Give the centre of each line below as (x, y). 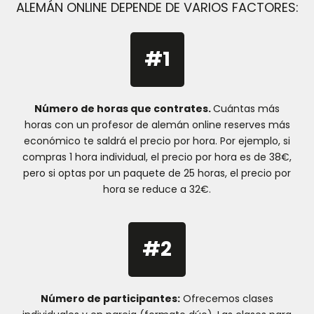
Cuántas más (246, 109)
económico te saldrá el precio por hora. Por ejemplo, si (157, 141)
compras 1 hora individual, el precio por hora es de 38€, (157, 157)
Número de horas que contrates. (124, 109)
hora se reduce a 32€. (157, 190)
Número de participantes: (110, 298)
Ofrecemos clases (227, 298)
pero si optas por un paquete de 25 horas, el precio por (157, 173)
